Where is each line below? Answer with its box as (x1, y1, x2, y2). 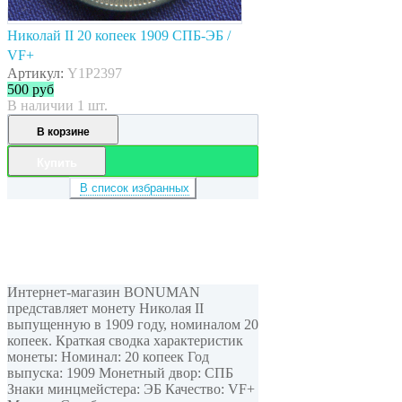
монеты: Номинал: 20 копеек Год (7, 348, 209, 364)
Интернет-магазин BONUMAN (7, 284, 200, 300)
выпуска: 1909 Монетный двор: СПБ (7, 364, 233, 380)
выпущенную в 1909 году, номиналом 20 (7, 316, 258, 332)
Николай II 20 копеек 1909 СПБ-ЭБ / (7, 27, 231, 43)
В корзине (37, 125, 90, 138)
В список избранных (80, 180, 189, 195)
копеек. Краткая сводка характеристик (7, 332, 243, 348)
